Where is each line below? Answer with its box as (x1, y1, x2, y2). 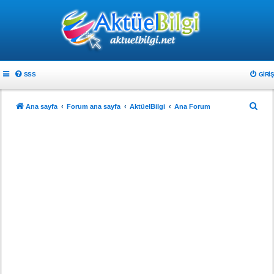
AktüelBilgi (130, 103, 165, 110)
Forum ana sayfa (67, 103, 120, 110)
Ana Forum (174, 103, 210, 110)
